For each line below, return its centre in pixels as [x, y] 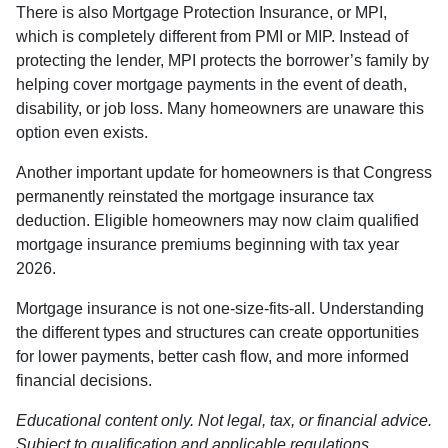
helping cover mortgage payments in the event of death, [211, 85]
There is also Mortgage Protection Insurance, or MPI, [201, 13]
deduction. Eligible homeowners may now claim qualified [217, 221]
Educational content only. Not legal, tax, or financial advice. [224, 421]
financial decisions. [84, 381]
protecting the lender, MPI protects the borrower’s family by [222, 61]
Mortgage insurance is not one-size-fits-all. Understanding [220, 309]
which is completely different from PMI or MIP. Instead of [212, 37]
